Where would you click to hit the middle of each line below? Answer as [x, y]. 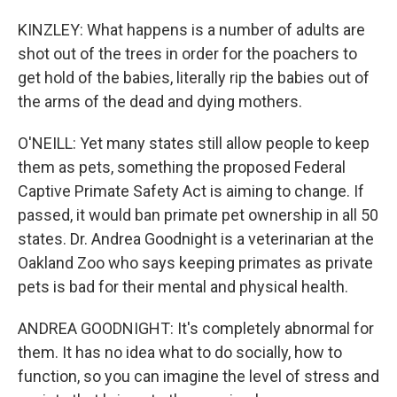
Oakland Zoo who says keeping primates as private [195, 263]
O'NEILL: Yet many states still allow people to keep [194, 143]
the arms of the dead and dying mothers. [160, 101]
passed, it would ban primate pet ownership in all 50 [198, 215]
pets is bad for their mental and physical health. [183, 287]
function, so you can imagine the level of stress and [198, 376]
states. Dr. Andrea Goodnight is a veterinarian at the [196, 239]
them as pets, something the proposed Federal [182, 167]
